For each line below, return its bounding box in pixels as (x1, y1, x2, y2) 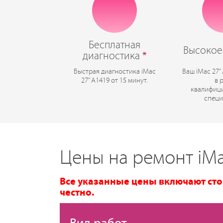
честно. (60, 187, 94, 198)
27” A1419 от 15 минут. (81, 77, 148, 85)
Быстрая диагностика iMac (73, 68, 156, 76)
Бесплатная (89, 39, 140, 51)
